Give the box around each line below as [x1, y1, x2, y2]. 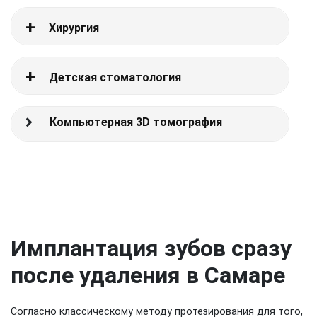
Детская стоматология [49, 71, 181, 84]
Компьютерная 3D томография [50, 115, 222, 129]
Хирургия [49, 21, 99, 35]
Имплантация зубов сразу [11, 235, 292, 262]
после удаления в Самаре [11, 262, 285, 289]
